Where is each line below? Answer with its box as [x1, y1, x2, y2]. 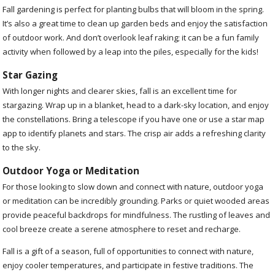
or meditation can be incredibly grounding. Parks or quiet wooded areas [2, 195, 270, 206]
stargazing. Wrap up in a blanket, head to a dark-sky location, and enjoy [2, 99, 269, 110]
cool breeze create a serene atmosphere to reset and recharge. [2, 223, 241, 234]
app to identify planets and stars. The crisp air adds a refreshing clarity [2, 127, 266, 139]
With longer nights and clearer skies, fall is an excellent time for [2, 85, 238, 96]
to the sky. [2, 141, 41, 153]
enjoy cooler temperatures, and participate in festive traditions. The [2, 259, 254, 271]
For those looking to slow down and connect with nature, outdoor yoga [2, 180, 264, 192]
